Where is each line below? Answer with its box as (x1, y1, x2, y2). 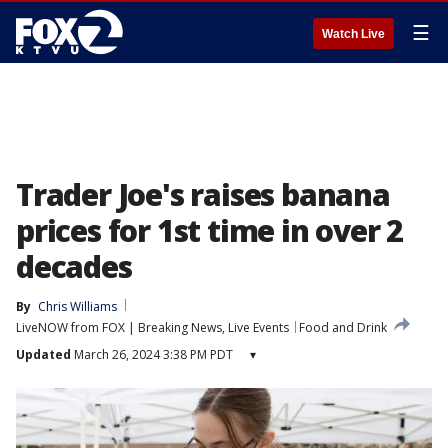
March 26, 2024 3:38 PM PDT (71, 346, 233, 363)
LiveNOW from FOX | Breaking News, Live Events (16, 319, 289, 336)
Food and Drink (299, 319, 387, 336)
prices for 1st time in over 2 (16, 210, 404, 251)
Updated (16, 346, 71, 363)
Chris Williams (38, 298, 117, 315)
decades (16, 246, 132, 287)
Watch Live (322, 27, 385, 41)
